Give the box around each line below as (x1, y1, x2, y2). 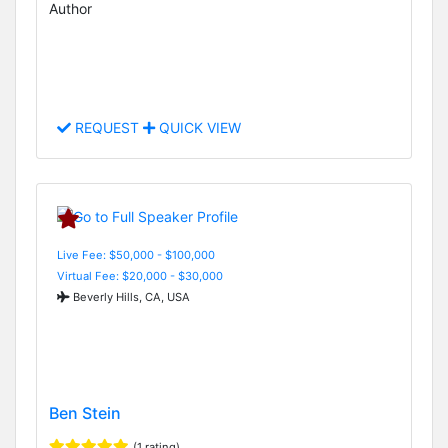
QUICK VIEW (155, 119, 241, 137)
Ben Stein (49, 402, 121, 423)
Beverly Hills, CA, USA (70, 289, 190, 304)
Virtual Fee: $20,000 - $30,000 (57, 268, 223, 283)
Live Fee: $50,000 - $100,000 (57, 247, 215, 262)
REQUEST (71, 119, 143, 137)
